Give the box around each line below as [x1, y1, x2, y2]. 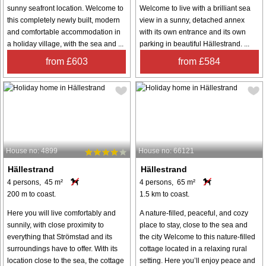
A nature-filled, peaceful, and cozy [140, 209, 249, 218]
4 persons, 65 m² [140, 178, 196, 187]
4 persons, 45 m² [7, 178, 63, 187]
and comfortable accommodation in [7, 28, 121, 37]
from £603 [45, 56, 88, 67]
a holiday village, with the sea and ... [7, 40, 123, 49]
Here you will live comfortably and [7, 209, 116, 218]
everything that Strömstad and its [7, 233, 112, 242]
